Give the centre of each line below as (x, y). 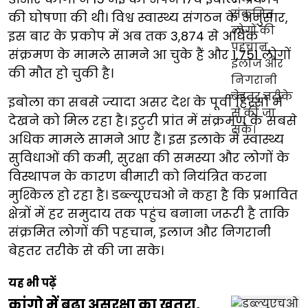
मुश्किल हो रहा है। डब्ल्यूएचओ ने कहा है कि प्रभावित (153, 195)
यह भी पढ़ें (32, 283)
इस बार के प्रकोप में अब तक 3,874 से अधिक (133, 36)
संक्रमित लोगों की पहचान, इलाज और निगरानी (140, 232)
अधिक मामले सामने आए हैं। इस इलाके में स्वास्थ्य (146, 140)
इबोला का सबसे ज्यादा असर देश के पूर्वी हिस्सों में (145, 102)
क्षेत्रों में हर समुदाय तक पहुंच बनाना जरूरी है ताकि (149, 214)
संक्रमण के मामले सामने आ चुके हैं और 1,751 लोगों (150, 55)
